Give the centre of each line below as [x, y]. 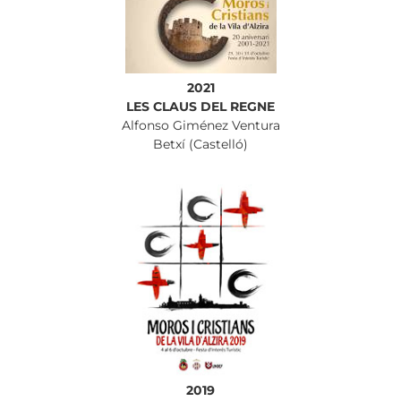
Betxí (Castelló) [200, 144]
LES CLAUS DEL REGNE [200, 106]
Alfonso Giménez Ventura [200, 125]
